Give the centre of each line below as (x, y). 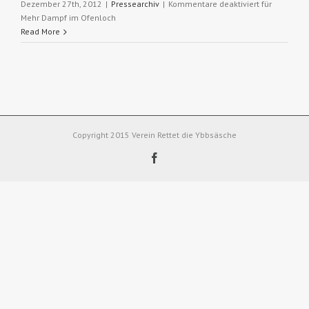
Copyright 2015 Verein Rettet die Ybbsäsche (154, 135)
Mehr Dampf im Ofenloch (68, 18)
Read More (40, 31)
